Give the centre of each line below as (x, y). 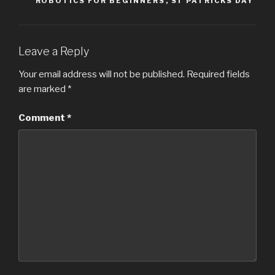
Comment (43, 118)
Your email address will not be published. (102, 75)
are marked (43, 89)
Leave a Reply (54, 51)
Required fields (218, 75)
